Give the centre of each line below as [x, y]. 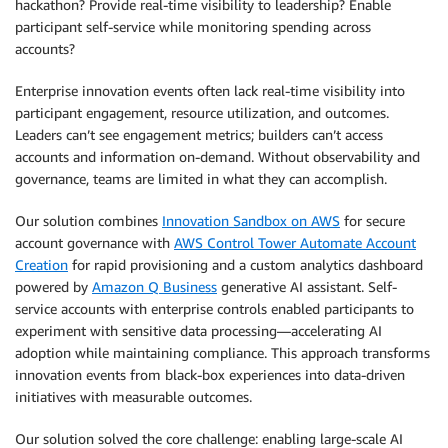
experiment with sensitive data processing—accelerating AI [198, 330]
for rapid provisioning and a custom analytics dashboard [245, 264]
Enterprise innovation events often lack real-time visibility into [210, 90]
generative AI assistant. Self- [307, 286]
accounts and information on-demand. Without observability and [217, 156]
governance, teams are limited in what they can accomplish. [201, 178]
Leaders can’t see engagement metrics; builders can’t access [199, 134]
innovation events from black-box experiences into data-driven [210, 374]
